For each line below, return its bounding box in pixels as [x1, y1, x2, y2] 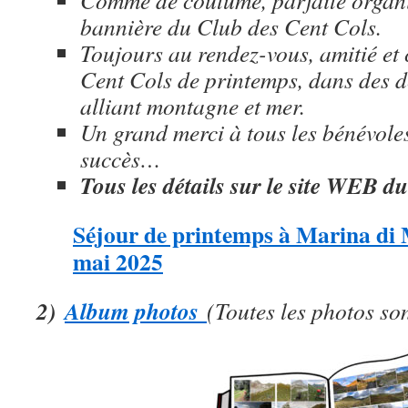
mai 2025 [73, 244, 163, 279]
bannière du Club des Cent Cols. [80, 11, 382, 42]
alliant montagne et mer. [80, 90, 305, 121]
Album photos [65, 294, 199, 327]
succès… [80, 143, 161, 174]
